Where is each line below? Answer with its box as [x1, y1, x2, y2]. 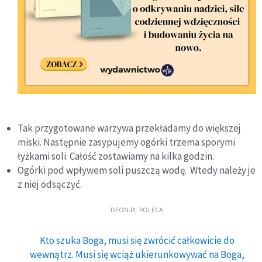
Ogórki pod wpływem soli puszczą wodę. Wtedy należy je [18, 164, 256, 177]
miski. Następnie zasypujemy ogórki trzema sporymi [18, 136, 235, 149]
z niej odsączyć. [18, 178, 82, 191]
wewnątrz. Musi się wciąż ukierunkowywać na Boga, [29, 248, 244, 261]
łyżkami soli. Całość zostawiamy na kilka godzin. [18, 150, 214, 163]
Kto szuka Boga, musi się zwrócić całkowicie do [39, 234, 235, 247]
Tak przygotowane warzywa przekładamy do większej [18, 122, 241, 135]
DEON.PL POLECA [111, 204, 163, 214]
